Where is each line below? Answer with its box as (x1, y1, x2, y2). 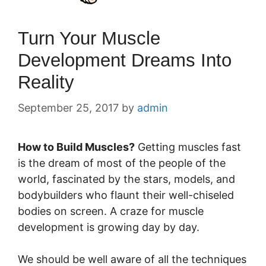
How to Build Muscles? (18, 141, 135, 153)
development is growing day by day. (18, 221, 199, 233)
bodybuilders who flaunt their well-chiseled (18, 189, 234, 201)
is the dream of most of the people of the (18, 157, 226, 169)
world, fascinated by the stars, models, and (18, 173, 235, 185)
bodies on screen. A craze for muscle (18, 205, 204, 217)
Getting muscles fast (135, 141, 241, 153)
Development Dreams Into (18, 50, 232, 71)
